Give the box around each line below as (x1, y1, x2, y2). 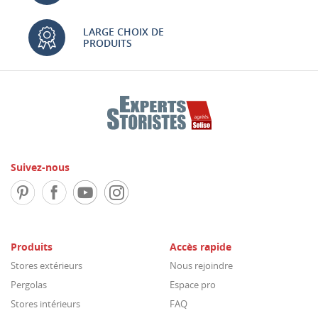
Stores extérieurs (11, 259, 82, 273)
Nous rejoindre (170, 259, 233, 273)
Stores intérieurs (11, 297, 80, 311)
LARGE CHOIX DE (83, 24, 164, 38)
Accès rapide (170, 240, 231, 254)
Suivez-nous (11, 160, 70, 175)
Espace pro (170, 278, 216, 292)
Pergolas (11, 278, 47, 292)
